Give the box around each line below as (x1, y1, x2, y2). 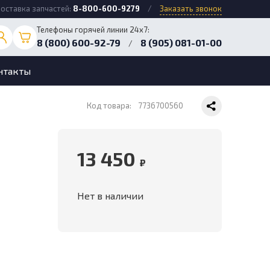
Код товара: (87, 101, 133, 110)
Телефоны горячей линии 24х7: (37, 25, 149, 34)
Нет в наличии (77, 190, 143, 201)
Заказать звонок (160, 4, 222, 13)
